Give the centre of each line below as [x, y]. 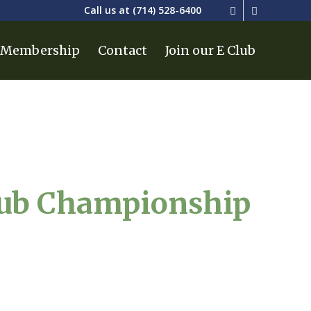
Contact [123, 50]
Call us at [108, 10]
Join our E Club [210, 50]
